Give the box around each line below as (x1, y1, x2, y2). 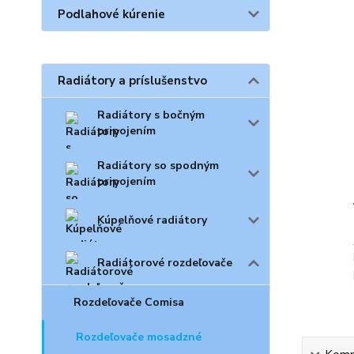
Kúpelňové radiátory (97, 213, 207, 228)
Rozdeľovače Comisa (73, 295, 184, 310)
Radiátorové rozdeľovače (97, 255, 232, 270)
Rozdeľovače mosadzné (76, 330, 201, 345)
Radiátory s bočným (97, 107, 205, 122)
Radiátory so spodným (97, 158, 219, 173)
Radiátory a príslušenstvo (58, 73, 207, 88)
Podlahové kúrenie (58, 6, 165, 22)
